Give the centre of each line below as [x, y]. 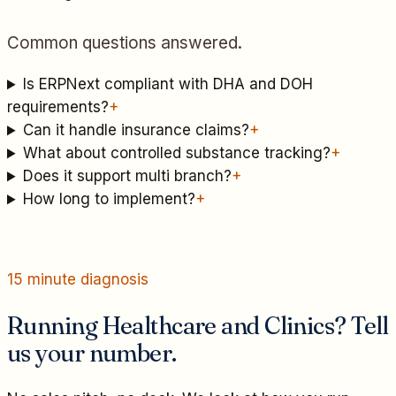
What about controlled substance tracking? [177, 153]
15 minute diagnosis [78, 280]
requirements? [58, 107]
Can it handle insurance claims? [137, 130]
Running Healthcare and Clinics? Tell [198, 325]
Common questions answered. [125, 43]
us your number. [92, 352]
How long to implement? [110, 199]
